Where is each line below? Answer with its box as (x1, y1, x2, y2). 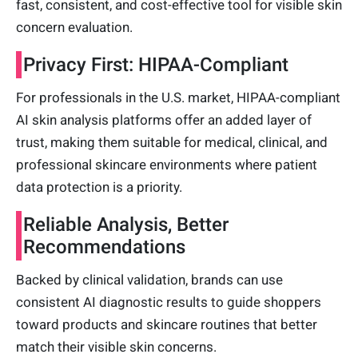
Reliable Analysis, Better (23, 213, 229, 236)
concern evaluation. (16, 18, 136, 35)
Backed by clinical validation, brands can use (16, 271, 283, 288)
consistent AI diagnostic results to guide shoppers (16, 293, 321, 310)
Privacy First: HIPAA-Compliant (23, 53, 288, 76)
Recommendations (23, 235, 185, 258)
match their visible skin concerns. (16, 338, 217, 355)
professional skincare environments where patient (16, 156, 317, 173)
